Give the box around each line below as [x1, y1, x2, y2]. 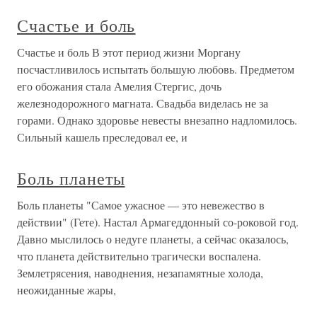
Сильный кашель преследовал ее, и [17, 129, 188, 144]
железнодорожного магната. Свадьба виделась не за [17, 96, 268, 110]
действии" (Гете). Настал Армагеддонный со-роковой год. [17, 214, 299, 229]
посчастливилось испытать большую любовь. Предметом [17, 62, 294, 76]
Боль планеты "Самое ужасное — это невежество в [17, 197, 265, 212]
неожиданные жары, [17, 282, 116, 297]
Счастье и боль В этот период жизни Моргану [17, 45, 241, 59]
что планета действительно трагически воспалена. [17, 248, 261, 263]
